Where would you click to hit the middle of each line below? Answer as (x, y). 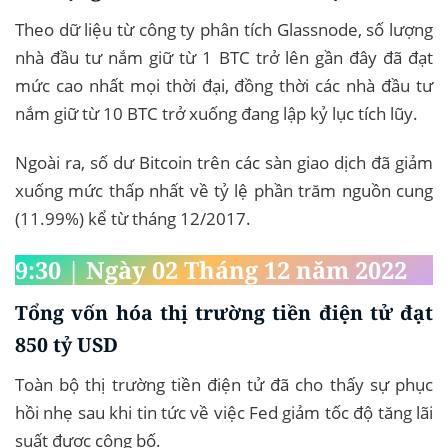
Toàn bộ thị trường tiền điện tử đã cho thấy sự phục (224, 384)
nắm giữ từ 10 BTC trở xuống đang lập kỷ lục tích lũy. (216, 113)
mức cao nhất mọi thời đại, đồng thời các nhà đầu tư (224, 85)
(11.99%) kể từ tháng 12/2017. (133, 219)
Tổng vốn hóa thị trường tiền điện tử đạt (224, 313)
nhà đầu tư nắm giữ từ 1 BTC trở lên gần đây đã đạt (224, 57)
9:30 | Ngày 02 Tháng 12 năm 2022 (211, 270)
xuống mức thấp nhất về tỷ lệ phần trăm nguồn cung (224, 191)
